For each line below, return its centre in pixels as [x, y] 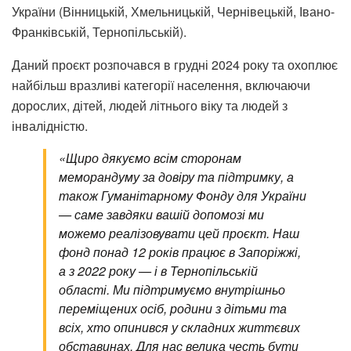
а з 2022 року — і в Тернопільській [158, 270]
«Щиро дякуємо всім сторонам [150, 157]
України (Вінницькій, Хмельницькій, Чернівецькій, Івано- [173, 11]
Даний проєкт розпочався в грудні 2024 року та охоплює [175, 64]
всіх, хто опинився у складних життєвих [179, 327]
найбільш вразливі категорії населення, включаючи [161, 85]
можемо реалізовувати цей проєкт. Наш [179, 233]
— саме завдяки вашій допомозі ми [161, 214]
